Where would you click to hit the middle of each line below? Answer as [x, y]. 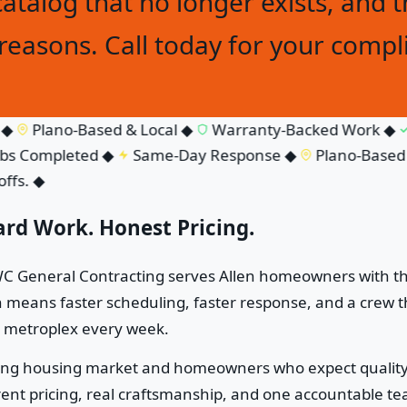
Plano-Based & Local [86, 130]
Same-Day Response [188, 155]
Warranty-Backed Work [277, 130]
